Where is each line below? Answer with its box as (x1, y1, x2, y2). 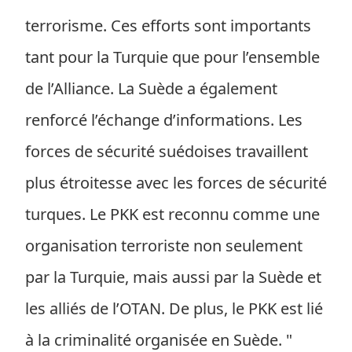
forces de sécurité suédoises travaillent (25, 141, 308, 162)
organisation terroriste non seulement (25, 235, 302, 256)
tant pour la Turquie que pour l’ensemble (25, 46, 320, 68)
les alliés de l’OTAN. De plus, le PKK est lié (25, 298, 323, 319)
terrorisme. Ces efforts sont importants (25, 15, 311, 36)
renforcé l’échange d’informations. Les (25, 109, 302, 130)
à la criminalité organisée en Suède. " (25, 329, 292, 350)
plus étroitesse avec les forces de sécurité (25, 172, 327, 193)
